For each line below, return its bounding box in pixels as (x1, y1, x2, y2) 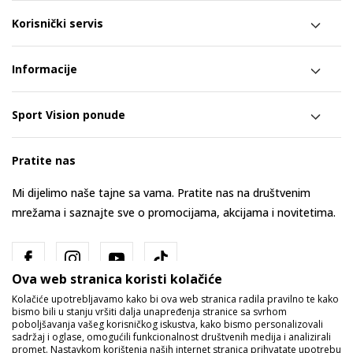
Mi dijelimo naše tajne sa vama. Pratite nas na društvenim (12, 184, 310, 200)
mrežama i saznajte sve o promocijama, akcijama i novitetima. (12, 204, 336, 220)
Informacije (12, 61, 77, 76)
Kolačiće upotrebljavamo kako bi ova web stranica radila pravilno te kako (12, 292, 339, 306)
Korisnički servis (12, 15, 103, 31)
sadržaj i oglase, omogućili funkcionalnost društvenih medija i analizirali (12, 330, 331, 344)
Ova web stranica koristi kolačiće (12, 270, 222, 288)
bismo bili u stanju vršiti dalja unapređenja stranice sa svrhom (12, 305, 287, 318)
